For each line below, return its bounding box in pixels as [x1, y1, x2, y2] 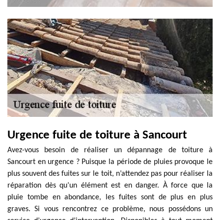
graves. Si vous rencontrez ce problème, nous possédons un [7, 205, 213, 213]
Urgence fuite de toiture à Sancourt [7, 129, 187, 141]
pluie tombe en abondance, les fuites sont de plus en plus [7, 193, 213, 201]
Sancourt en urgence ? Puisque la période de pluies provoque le [7, 158, 213, 166]
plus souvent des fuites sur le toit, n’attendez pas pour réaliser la [7, 170, 213, 178]
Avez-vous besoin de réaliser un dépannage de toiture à [7, 146, 213, 154]
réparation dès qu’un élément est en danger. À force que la [7, 182, 213, 190]
